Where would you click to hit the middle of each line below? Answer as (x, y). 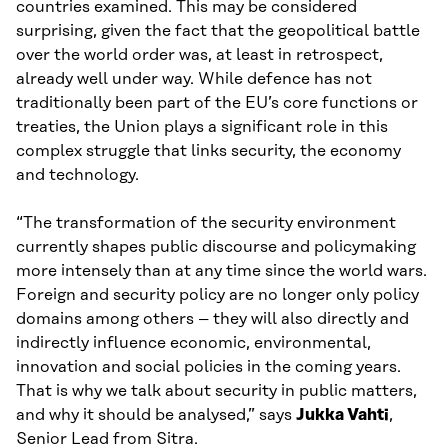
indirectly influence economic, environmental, (193, 343)
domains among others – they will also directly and (212, 319)
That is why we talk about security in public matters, (216, 391)
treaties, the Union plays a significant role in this (202, 127)
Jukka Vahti (342, 415)
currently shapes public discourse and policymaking (216, 247)
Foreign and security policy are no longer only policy (217, 295)
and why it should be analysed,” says (156, 415)
